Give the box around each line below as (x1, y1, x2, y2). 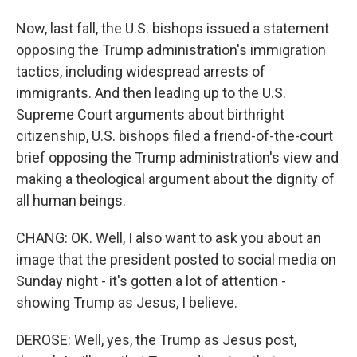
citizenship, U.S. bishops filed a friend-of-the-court (16, 127, 333, 145)
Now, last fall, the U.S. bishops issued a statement (16, 20, 329, 37)
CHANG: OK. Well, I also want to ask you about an (16, 229, 321, 247)
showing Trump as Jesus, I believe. (16, 294, 237, 312)
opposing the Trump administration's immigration (16, 41, 326, 59)
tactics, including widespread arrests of (16, 63, 265, 80)
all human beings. (16, 192, 126, 210)
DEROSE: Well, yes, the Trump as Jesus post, (16, 331, 296, 349)
